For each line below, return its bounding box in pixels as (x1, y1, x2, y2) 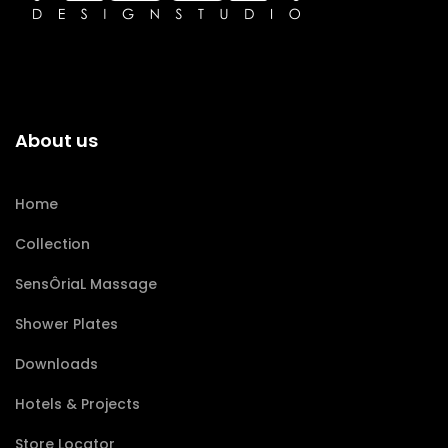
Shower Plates (15, 314, 118, 335)
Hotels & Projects (15, 394, 140, 415)
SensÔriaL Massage (15, 274, 157, 295)
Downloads (15, 354, 98, 375)
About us (15, 128, 98, 154)
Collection (15, 234, 90, 255)
